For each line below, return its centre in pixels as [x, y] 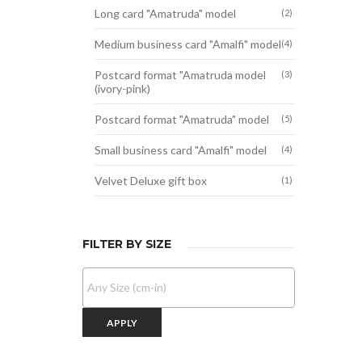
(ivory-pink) [122, 88]
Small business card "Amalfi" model [181, 150]
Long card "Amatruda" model [165, 13]
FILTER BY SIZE [127, 244]
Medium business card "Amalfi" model [188, 44]
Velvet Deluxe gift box [151, 181]
